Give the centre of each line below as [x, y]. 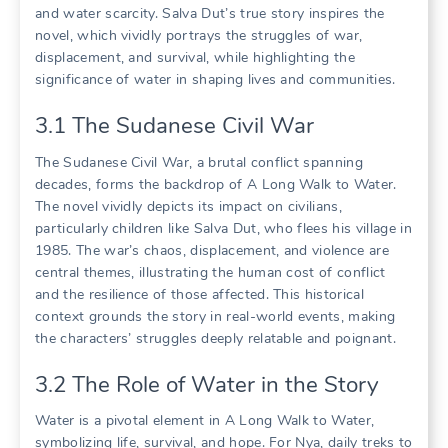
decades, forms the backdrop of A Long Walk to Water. [216, 184]
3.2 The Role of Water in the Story [207, 384]
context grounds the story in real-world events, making [215, 316]
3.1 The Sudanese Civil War [174, 126]
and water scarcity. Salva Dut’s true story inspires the [210, 14]
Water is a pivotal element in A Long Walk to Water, [205, 420]
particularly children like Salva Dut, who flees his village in [223, 228]
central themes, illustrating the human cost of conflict [210, 272]
